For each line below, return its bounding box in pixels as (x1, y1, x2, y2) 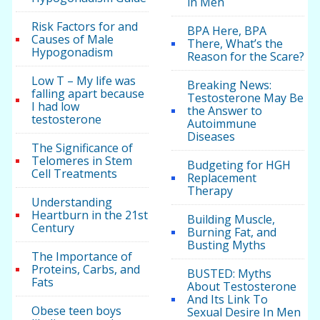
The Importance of (31, 249, 133, 265)
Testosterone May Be (186, 90, 304, 106)
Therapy (186, 183, 233, 199)
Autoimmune (186, 116, 256, 132)
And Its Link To (186, 291, 268, 308)
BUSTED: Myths (186, 266, 271, 282)
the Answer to (186, 103, 262, 119)
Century (31, 220, 75, 236)
